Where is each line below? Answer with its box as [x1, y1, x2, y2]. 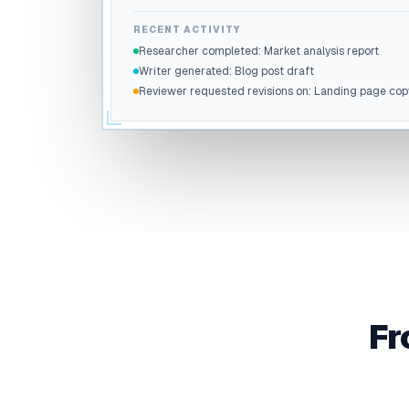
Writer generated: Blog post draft [139, 64, 314, 79]
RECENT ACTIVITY [133, 24, 240, 36]
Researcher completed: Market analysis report [139, 44, 379, 58]
